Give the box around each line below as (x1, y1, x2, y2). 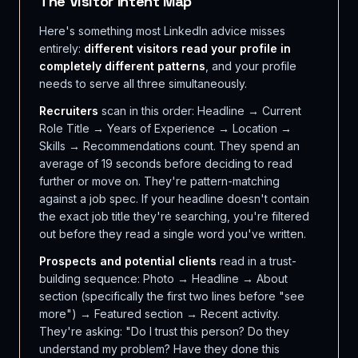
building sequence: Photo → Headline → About (39, 272, 288, 285)
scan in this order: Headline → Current (98, 104, 301, 117)
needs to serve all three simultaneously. (39, 77, 247, 90)
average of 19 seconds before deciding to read (39, 157, 292, 170)
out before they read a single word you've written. (39, 227, 306, 241)
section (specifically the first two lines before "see (39, 289, 304, 303)
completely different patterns (39, 59, 205, 73)
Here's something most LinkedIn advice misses (39, 24, 285, 38)
